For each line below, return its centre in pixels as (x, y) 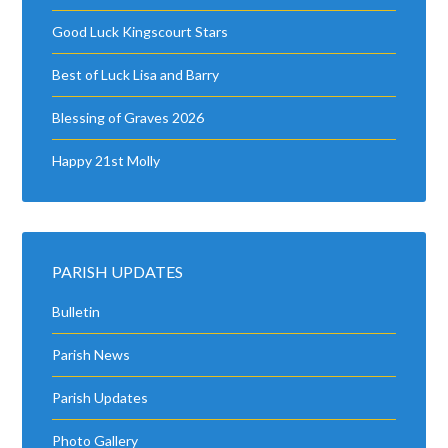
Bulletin (76, 312)
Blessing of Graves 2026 (128, 118)
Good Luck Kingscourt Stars (140, 32)
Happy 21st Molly (106, 161)
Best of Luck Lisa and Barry (136, 75)
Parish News (91, 355)
